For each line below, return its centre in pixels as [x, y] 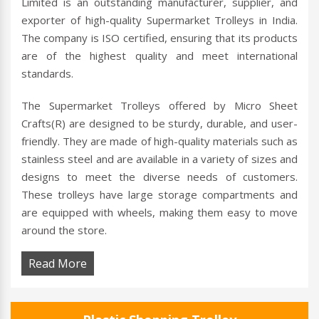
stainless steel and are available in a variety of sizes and [159, 159]
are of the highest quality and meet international [159, 56]
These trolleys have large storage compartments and [159, 195]
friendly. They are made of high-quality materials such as [159, 141]
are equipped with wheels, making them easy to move [159, 213]
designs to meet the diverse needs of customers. [159, 177]
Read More [58, 264]
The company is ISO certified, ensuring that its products [159, 38]
